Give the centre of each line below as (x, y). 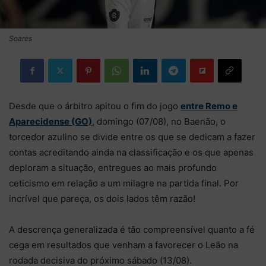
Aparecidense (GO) (50, 121)
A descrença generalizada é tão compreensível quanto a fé (132, 229)
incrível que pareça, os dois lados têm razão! (102, 198)
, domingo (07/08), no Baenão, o (159, 121)
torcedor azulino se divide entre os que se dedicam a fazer (132, 137)
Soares (20, 38)
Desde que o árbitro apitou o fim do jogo (95, 106)
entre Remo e (209, 106)
